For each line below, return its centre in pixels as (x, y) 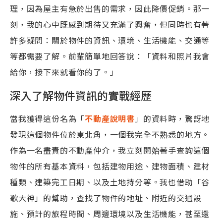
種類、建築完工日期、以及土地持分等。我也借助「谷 (110, 182)
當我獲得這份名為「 (48, 118)
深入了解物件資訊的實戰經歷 (81, 95)
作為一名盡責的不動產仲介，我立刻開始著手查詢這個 (110, 150)
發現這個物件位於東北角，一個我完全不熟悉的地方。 (110, 134)
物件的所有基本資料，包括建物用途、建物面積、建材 (110, 166)
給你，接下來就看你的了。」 (64, 72)
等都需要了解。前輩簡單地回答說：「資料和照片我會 (110, 56)
